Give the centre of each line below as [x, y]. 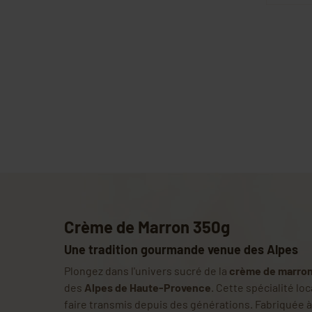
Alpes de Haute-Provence [148, 287]
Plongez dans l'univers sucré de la [147, 270]
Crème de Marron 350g [147, 226]
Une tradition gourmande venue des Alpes [181, 249]
